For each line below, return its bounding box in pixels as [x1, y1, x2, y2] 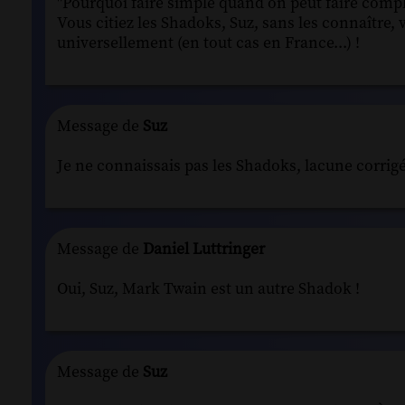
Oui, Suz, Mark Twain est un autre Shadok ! [57, 278, 360, 299]
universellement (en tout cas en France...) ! [57, 33, 360, 53]
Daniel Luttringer [139, 239, 265, 259]
